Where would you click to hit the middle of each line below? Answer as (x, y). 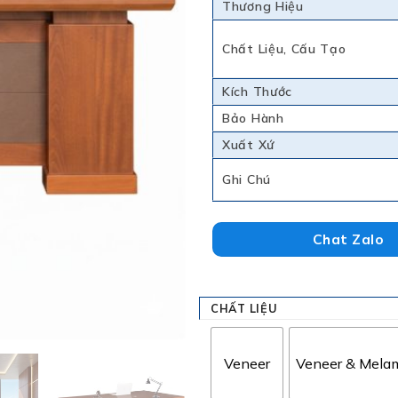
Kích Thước (257, 91)
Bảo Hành (253, 118)
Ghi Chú (247, 179)
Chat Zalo (348, 239)
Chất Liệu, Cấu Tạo (284, 48)
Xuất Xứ (248, 144)
